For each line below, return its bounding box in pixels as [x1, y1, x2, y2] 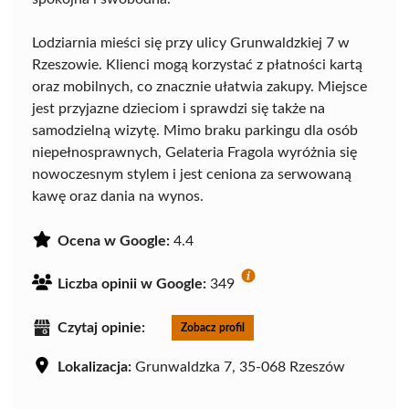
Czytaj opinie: [58, 320, 145, 336]
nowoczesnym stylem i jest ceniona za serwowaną [32, 167, 351, 183]
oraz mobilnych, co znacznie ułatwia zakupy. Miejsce [32, 79, 367, 95]
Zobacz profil [181, 322, 245, 334]
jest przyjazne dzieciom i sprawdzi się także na [32, 101, 325, 117]
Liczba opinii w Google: [58, 277, 206, 292]
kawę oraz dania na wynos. [32, 189, 204, 204]
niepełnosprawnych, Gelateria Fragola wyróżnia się [32, 145, 357, 161]
